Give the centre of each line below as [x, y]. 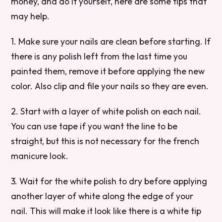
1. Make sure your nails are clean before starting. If [111, 42]
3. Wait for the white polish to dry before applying [109, 181]
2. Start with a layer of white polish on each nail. [106, 111]
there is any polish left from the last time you [99, 56]
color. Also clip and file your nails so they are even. [110, 86]
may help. [30, 16]
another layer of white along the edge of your [102, 196]
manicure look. [40, 156]
